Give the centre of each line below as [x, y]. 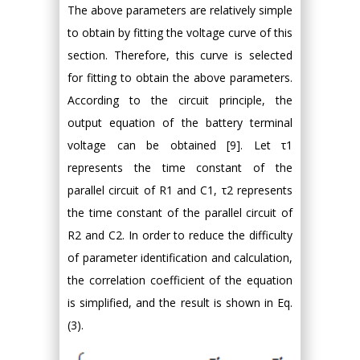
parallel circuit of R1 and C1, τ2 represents [180, 190]
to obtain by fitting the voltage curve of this [180, 33]
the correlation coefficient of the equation [180, 280]
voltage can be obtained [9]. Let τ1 [180, 145]
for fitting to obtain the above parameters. [180, 78]
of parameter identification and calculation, [180, 258]
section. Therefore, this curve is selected [180, 55]
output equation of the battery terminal [180, 123]
